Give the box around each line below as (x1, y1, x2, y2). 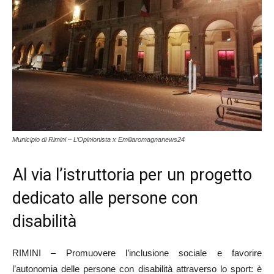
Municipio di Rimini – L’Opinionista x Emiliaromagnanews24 (12, 136, 185, 144)
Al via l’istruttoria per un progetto (12, 165, 252, 185)
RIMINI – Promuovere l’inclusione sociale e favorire (12, 248, 262, 259)
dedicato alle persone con (12, 188, 198, 209)
